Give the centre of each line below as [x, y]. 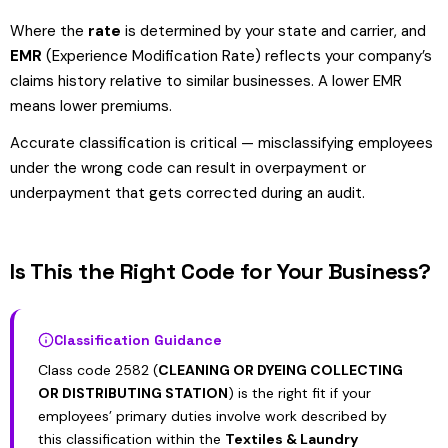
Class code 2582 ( [98, 370]
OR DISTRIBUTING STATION [133, 393]
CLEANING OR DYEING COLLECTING [280, 370]
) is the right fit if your [299, 393]
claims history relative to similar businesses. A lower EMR [206, 81]
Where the [49, 31]
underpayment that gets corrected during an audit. [187, 193]
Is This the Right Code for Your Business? [220, 271]
